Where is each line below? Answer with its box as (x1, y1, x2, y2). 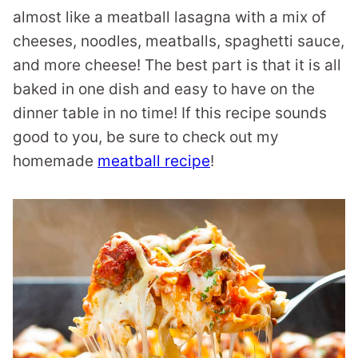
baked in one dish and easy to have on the (13, 80, 315, 98)
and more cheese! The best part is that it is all (13, 56, 341, 74)
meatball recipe (97, 152, 210, 170)
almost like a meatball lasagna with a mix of (13, 8, 326, 26)
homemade (13, 152, 97, 170)
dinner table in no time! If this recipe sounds (13, 104, 327, 122)
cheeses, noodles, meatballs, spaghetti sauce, (13, 32, 344, 50)
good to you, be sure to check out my (13, 128, 279, 146)
